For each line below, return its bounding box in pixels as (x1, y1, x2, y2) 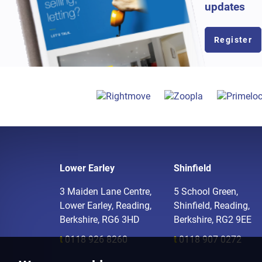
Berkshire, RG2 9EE (174, 214, 251, 226)
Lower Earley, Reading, (60, 200, 151, 212)
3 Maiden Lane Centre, (60, 186, 151, 198)
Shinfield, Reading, (174, 200, 250, 212)
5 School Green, (174, 186, 238, 198)
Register (214, 35, 253, 45)
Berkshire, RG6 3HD (60, 214, 140, 226)
